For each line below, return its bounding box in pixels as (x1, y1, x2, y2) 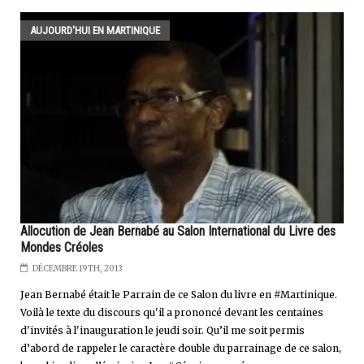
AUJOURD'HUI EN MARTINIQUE (30, 24, 160, 37)
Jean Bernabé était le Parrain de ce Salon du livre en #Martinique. (20, 288, 337, 301)
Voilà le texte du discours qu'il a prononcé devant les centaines (20, 306, 323, 319)
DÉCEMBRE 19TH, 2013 (32, 263, 123, 275)
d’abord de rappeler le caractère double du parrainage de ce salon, (20, 342, 341, 355)
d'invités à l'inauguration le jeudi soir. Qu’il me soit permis (20, 324, 305, 337)
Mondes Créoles (20, 240, 103, 256)
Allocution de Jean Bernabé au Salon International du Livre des (20, 223, 336, 240)
